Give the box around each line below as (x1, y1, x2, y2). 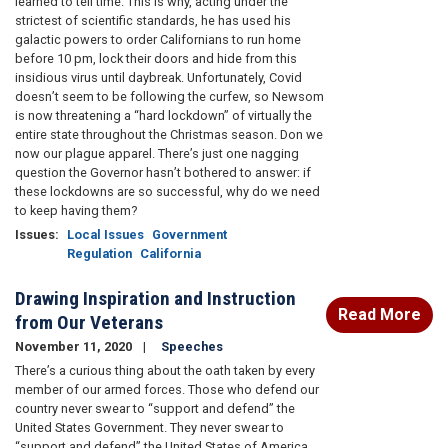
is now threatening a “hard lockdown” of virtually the (15, 107, 312, 123)
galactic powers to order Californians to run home (15, 31, 301, 47)
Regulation (67, 245, 132, 261)
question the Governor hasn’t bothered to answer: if (15, 164, 311, 180)
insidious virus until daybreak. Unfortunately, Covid (15, 69, 302, 85)
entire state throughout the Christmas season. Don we (15, 126, 323, 142)
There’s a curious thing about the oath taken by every (15, 362, 315, 378)
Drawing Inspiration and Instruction (15, 286, 296, 310)
